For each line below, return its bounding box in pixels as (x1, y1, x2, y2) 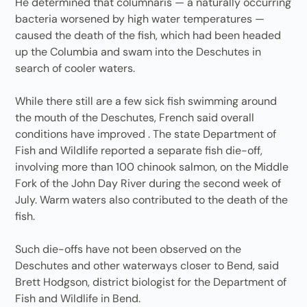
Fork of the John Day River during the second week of (15, 176, 282, 191)
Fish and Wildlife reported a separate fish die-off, (15, 143, 263, 158)
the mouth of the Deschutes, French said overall (15, 110, 255, 125)
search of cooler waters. (15, 61, 136, 75)
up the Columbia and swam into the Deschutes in (15, 45, 262, 59)
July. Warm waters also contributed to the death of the (15, 193, 288, 207)
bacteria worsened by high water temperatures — (15, 12, 265, 26)
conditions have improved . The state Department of (15, 127, 277, 141)
